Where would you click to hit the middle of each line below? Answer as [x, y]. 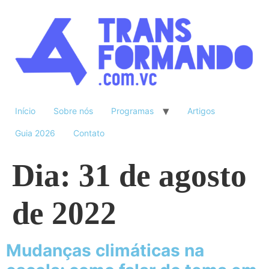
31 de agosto [163, 176]
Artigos [201, 111]
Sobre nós [73, 111]
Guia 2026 [35, 133]
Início [25, 111]
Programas [132, 111]
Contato [89, 133]
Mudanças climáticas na [105, 251]
